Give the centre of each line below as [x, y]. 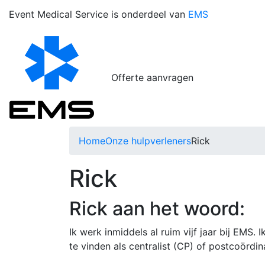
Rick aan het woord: [157, 209]
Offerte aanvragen [152, 78]
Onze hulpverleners [148, 141]
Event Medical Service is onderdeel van [98, 14]
